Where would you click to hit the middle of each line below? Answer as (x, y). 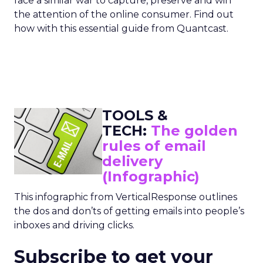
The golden (194, 131)
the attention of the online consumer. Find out (124, 14)
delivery (132, 161)
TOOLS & (135, 115)
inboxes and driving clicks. (74, 225)
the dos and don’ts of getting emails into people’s (129, 211)
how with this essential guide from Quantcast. (121, 28)
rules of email (154, 146)
